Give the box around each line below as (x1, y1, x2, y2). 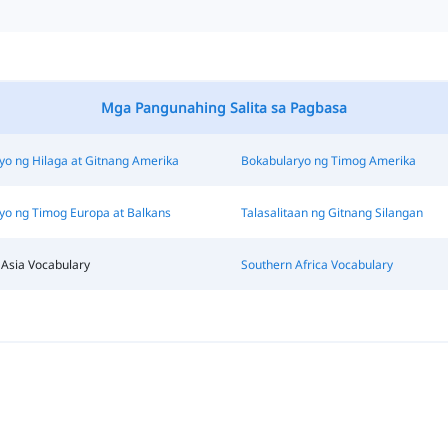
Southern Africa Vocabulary (240, 255, 393, 273)
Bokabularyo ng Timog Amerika (240, 151, 416, 169)
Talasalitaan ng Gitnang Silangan (240, 203, 423, 221)
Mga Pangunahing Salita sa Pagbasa (101, 97, 347, 117)
